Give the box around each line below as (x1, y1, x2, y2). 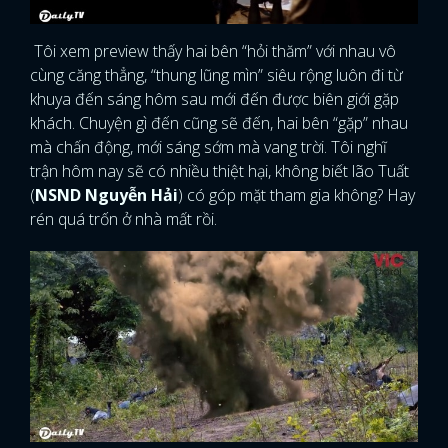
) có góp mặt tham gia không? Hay (178, 184, 415, 207)
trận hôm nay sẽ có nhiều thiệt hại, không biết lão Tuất (30, 160, 409, 183)
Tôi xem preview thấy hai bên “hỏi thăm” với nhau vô (30, 40, 396, 63)
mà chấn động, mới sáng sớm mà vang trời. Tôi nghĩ (30, 136, 387, 159)
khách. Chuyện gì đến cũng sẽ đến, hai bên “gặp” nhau (30, 112, 408, 135)
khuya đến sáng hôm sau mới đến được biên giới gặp (30, 88, 399, 111)
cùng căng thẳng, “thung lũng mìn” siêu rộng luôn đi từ (30, 64, 403, 87)
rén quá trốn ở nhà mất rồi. (30, 208, 217, 231)
